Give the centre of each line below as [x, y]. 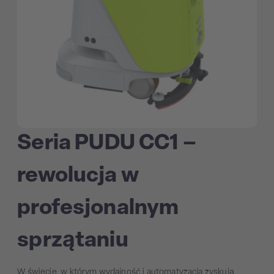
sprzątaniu [73, 241]
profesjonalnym [98, 208]
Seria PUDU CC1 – [107, 143]
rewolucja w [78, 176]
